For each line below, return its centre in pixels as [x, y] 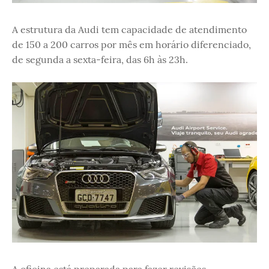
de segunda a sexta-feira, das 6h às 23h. [100, 60]
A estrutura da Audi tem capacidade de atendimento [129, 30]
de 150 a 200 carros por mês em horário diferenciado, [131, 45]
